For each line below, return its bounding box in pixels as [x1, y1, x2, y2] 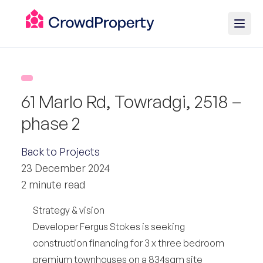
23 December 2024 [21, 161, 110, 174]
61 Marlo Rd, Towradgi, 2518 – [21, 90, 241, 112]
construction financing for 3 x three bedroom [33, 237, 224, 249]
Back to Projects [21, 145, 100, 158]
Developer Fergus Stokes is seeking [33, 221, 185, 232]
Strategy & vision [33, 204, 104, 216]
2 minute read [21, 178, 85, 191]
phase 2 [21, 112, 80, 134]
